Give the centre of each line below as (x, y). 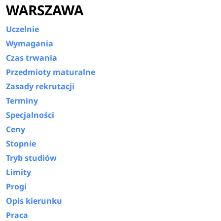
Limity (19, 172)
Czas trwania (32, 57)
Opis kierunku (34, 201)
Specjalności (30, 115)
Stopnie (21, 143)
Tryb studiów (32, 158)
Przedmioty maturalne (51, 72)
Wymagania (30, 43)
